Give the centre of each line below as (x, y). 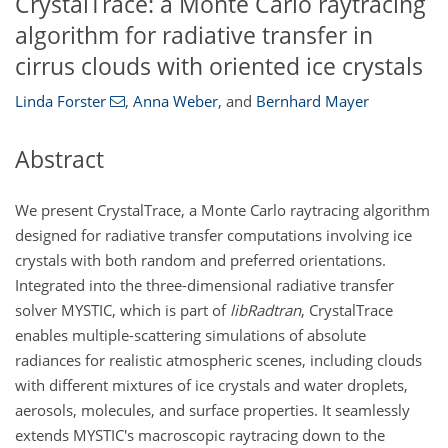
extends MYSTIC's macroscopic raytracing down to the (200, 434)
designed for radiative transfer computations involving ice (213, 234)
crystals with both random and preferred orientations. (200, 259)
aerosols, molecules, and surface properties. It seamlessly (212, 409)
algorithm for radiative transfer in (194, 35)
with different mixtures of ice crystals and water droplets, (211, 384)
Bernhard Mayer (312, 101)
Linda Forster (60, 101)
